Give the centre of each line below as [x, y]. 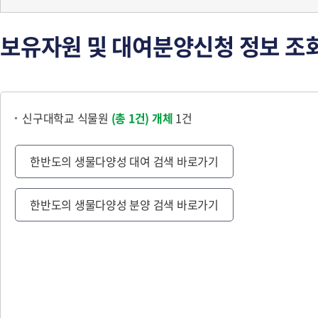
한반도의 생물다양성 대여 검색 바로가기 [124, 161]
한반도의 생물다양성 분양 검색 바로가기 [124, 204]
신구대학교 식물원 [67, 118]
